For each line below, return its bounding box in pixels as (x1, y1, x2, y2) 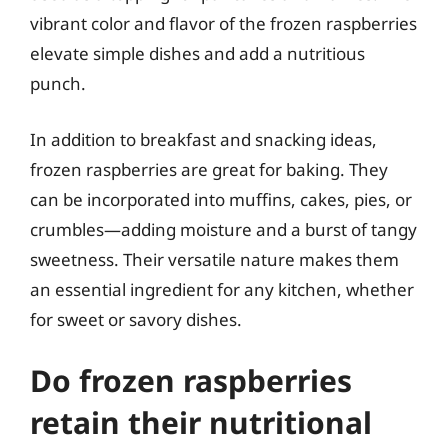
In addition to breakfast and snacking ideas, (30, 127, 377, 151)
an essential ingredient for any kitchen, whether (30, 277, 414, 301)
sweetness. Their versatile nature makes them (30, 247, 399, 271)
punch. (30, 72, 86, 95)
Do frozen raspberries (30, 360, 352, 401)
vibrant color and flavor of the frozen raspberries (30, 12, 417, 35)
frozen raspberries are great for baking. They (30, 157, 388, 181)
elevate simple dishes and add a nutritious (30, 42, 365, 65)
